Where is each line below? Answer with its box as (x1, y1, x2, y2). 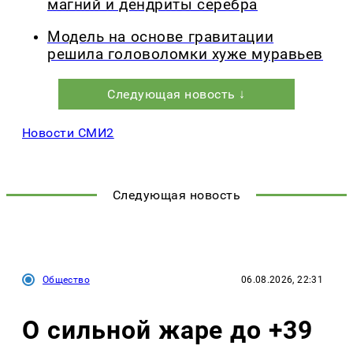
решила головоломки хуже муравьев (47, 45, 323, 63)
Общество (43, 273, 90, 285)
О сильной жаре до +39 (22, 314, 314, 345)
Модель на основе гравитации (47, 28, 274, 46)
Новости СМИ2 (22, 124, 114, 140)
